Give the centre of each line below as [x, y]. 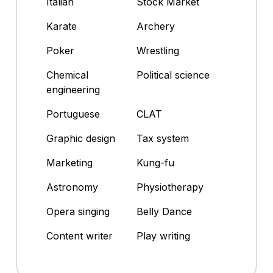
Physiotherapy [170, 187]
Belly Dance [164, 212]
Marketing [69, 163]
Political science [173, 75]
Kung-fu [155, 163]
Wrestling [158, 51]
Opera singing [78, 212]
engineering [73, 90]
